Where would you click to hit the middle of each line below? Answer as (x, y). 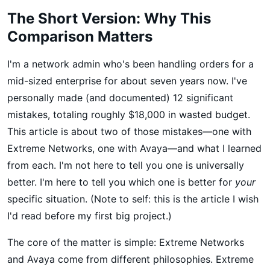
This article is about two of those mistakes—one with (129, 131)
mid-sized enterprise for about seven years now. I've (127, 80)
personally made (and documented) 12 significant (120, 97)
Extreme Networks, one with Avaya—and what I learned (134, 148)
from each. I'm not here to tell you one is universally (126, 165)
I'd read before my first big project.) (89, 215)
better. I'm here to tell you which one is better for (121, 182)
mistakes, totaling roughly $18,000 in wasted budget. (129, 114)
